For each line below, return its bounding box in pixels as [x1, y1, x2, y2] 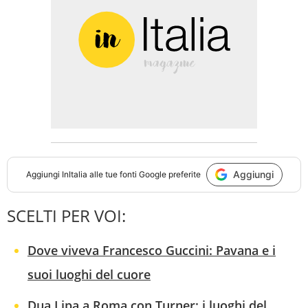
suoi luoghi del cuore [27, 265, 151, 283]
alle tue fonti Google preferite [87, 169, 201, 180]
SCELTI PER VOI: [7, 203, 126, 227]
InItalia [61, 169, 87, 180]
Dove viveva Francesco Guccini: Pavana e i [27, 241, 276, 258]
